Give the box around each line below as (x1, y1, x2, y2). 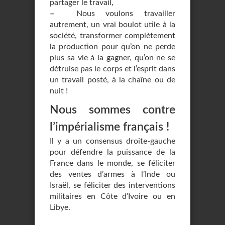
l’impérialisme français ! (50, 121, 169, 133)
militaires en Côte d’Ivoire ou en (50, 192, 175, 200)
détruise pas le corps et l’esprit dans (50, 65, 175, 73)
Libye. (50, 203, 70, 211)
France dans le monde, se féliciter (50, 159, 175, 167)
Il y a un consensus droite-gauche (50, 137, 175, 145)
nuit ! (50, 87, 68, 95)
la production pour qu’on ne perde (50, 43, 175, 51)
